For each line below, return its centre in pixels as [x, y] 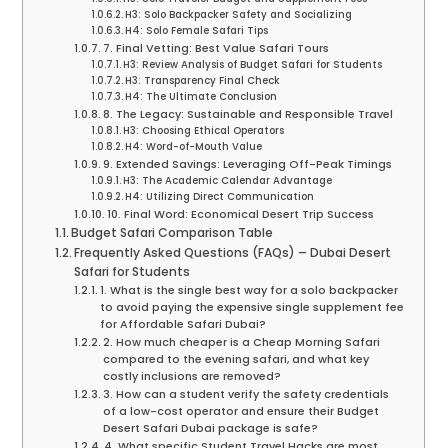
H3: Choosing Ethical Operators [204, 131]
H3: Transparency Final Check [203, 81]
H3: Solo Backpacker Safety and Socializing [239, 15]
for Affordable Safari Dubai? [183, 324]
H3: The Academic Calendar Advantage [228, 181]
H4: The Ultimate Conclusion [201, 97]
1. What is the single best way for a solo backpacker [249, 290]
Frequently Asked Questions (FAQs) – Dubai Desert [233, 253]
